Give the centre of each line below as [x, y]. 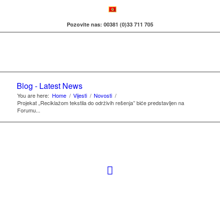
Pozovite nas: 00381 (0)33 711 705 [110, 24]
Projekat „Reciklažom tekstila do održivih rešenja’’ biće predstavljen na [100, 103]
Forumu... [28, 110]
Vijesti [80, 95]
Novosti [103, 95]
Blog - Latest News [49, 86]
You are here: [33, 95]
